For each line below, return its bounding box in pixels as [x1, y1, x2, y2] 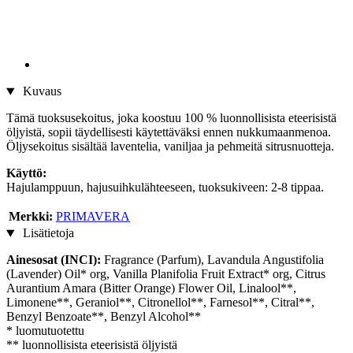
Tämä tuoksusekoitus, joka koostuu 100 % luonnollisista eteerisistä [6, 111, 336, 125]
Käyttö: [6, 166, 46, 180]
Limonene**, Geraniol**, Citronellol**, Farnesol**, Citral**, [6, 295, 314, 310]
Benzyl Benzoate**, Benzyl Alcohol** [6, 310, 201, 324]
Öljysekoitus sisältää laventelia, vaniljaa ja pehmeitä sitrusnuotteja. [6, 139, 334, 154]
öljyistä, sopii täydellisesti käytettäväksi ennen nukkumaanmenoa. [6, 125, 331, 139]
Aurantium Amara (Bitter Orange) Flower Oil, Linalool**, [6, 281, 296, 295]
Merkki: [9, 210, 53, 224]
